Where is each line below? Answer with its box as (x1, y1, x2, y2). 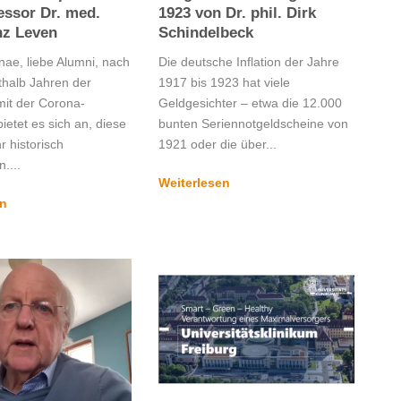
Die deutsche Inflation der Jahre (158, 54, 339, 69)
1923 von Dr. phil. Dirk (158, 4, 316, 21)
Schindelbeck (158, 23, 253, 41)
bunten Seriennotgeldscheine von (158, 115, 348, 131)
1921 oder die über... (158, 136, 277, 151)
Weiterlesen (158, 175, 230, 190)
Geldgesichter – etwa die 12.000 (158, 95, 342, 110)
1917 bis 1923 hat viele (158, 74, 290, 90)
